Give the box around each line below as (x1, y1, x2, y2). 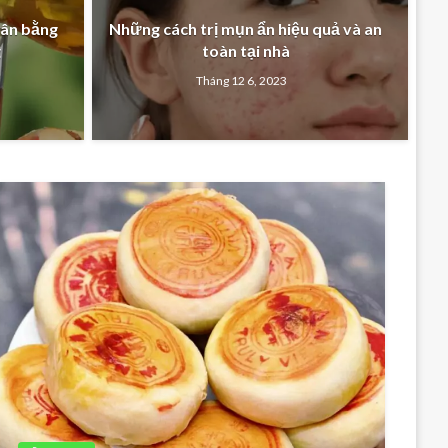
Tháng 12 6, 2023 (196, 73, 288, 89)
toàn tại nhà (201, 40, 290, 60)
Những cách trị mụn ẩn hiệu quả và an (109, 18, 383, 38)
